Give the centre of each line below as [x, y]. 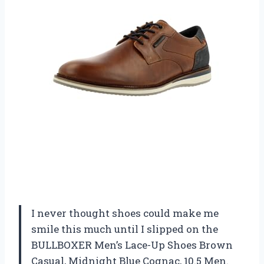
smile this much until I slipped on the [125, 229]
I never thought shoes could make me [125, 213]
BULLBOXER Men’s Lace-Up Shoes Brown [132, 245]
